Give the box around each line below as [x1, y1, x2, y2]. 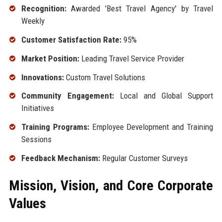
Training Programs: [21, 122, 89, 132]
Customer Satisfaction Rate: [21, 34, 121, 45]
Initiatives [21, 103, 54, 113]
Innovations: [21, 72, 64, 82]
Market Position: [21, 53, 79, 63]
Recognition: [21, 3, 66, 14]
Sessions [21, 134, 52, 145]
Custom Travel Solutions [63, 72, 145, 82]
